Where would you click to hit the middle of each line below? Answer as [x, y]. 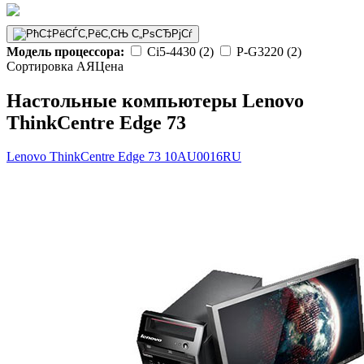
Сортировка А [46, 66]
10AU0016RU [203, 157]
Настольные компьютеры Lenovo [155, 100]
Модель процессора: [65, 51]
